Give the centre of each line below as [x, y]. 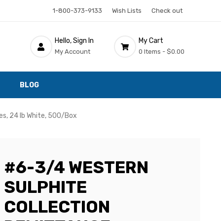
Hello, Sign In [74, 40]
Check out [167, 11]
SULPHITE [45, 187]
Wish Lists [127, 11]
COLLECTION [57, 207]
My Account [72, 51]
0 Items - [152, 51]
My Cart [151, 40]
